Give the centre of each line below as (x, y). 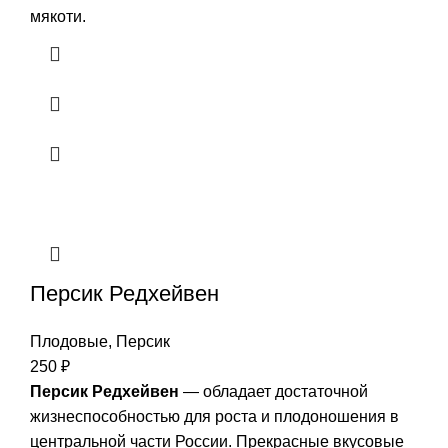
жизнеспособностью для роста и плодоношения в (214, 416)
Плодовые (69, 341)
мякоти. (58, 16)
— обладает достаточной (273, 391)
